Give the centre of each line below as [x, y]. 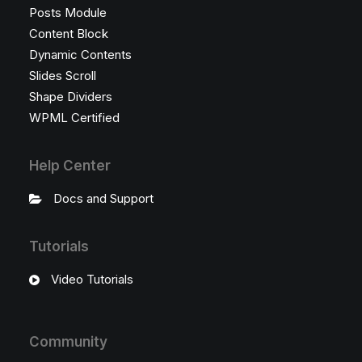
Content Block [69, 34]
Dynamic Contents [80, 55]
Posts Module [68, 13]
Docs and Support [103, 198]
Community [68, 342]
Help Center [70, 166]
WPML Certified [74, 118]
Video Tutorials [92, 279]
